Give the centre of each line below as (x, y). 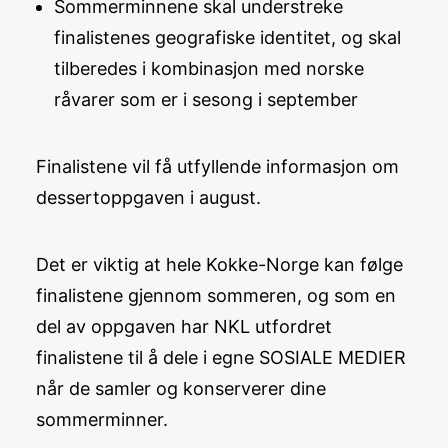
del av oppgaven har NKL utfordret (184, 326)
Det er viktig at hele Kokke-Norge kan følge (219, 264)
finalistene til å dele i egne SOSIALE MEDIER (221, 357)
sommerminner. (102, 419)
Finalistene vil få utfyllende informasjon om (217, 166)
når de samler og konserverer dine (181, 388)
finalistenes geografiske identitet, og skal (227, 37)
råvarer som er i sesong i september (206, 99)
